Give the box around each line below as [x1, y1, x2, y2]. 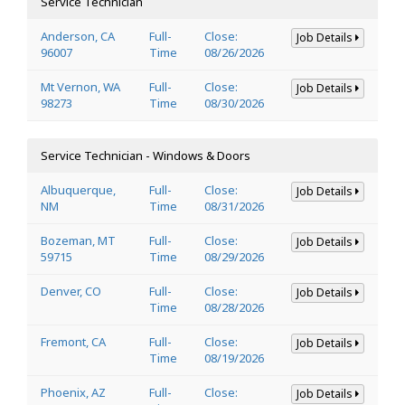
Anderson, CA [41, 27, 115, 44]
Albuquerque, [41, 181, 116, 198]
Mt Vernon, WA [41, 78, 120, 95]
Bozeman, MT [41, 231, 116, 249]
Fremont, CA [41, 333, 106, 350]
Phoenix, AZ [41, 383, 106, 400]
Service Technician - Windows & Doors [41, 146, 250, 164]
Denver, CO [41, 282, 101, 299]
